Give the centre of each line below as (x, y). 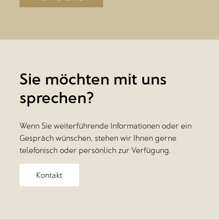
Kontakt (49, 175)
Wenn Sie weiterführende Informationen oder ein (106, 126)
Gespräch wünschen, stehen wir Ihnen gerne (98, 138)
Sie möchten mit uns (93, 78)
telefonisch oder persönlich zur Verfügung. (95, 150)
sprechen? (57, 97)
